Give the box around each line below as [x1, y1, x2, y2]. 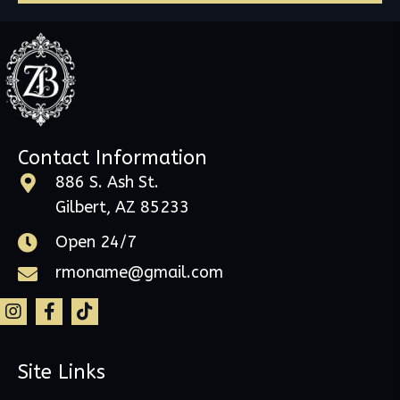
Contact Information [18, 146, 207, 170]
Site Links [18, 361, 105, 385]
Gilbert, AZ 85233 [55, 196, 189, 217]
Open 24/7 [55, 232, 137, 253]
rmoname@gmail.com [55, 262, 223, 283]
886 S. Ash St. [55, 171, 159, 192]
